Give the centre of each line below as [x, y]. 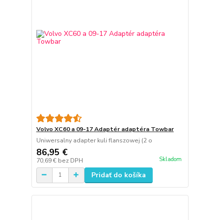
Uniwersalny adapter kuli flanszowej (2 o [94, 140]
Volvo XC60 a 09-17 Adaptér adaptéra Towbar [105, 129]
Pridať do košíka [118, 175]
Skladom [170, 159]
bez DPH [70, 160]
